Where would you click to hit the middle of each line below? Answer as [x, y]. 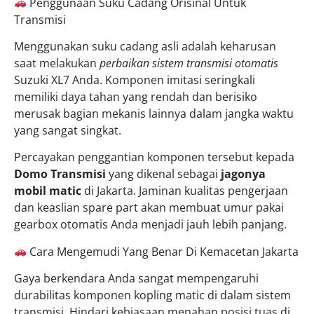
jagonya [243, 174]
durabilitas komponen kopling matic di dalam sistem [152, 295]
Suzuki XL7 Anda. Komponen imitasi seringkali [135, 80]
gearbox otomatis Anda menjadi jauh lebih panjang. [150, 225]
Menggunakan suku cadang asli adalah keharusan [145, 47]
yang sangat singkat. [68, 131]
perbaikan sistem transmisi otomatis [189, 63]
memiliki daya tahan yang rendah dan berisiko [136, 97]
